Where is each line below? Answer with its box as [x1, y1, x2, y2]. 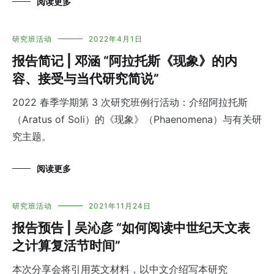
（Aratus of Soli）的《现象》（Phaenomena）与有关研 [12, 113, 262, 126]
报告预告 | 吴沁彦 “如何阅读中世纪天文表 [12, 220, 250, 236]
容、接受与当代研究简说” [12, 71, 159, 87]
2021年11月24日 [89, 201, 151, 211]
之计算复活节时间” [12, 238, 120, 254]
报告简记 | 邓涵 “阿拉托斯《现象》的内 [12, 53, 237, 69]
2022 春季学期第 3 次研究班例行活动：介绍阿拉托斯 [12, 96, 248, 109]
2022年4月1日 [89, 34, 143, 44]
